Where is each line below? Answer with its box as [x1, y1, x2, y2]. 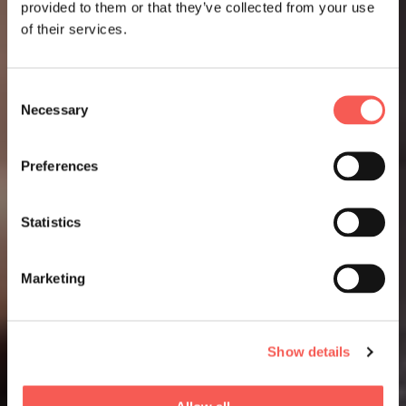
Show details [267, 343, 351, 360]
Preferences [21, 158, 99, 173]
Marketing [21, 270, 85, 285]
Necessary [21, 101, 88, 117]
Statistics [21, 214, 81, 229]
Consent [6, 83, 57, 99]
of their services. [21, 21, 127, 36]
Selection [6, 105, 62, 121]
